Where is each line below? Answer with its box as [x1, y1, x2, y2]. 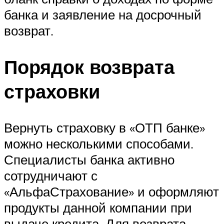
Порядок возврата [4, 54, 174, 79]
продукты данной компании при [4, 199, 192, 215]
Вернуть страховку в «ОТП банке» [4, 119, 205, 135]
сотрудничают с [4, 167, 97, 183]
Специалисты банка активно [4, 151, 174, 167]
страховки [4, 78, 100, 103]
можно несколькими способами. [4, 135, 193, 151]
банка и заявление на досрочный [4, 6, 201, 22]
